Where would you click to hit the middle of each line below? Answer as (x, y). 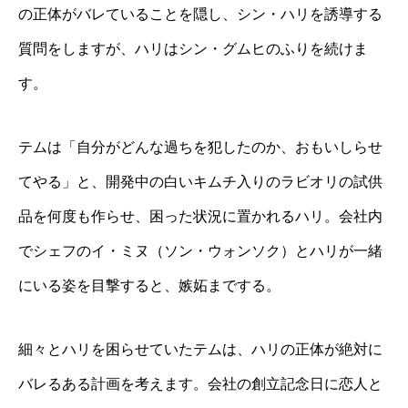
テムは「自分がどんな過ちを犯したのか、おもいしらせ (200, 147)
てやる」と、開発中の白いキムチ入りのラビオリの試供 (200, 181)
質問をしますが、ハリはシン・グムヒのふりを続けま (193, 48)
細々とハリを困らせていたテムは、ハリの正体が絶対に (200, 349)
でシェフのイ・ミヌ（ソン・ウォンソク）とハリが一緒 (200, 250)
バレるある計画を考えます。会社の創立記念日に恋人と (200, 383)
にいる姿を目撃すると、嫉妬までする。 (149, 285)
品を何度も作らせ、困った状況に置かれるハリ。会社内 (200, 216)
